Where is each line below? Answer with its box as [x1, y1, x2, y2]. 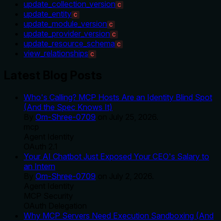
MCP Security [24, 190, 73, 201]
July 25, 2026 [109, 111, 156, 122]
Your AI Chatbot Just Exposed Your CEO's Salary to [24, 151, 209, 161]
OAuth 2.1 [24, 141, 58, 151]
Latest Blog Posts [4, 68, 102, 82]
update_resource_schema [24, 38, 115, 48]
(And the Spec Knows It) [24, 102, 112, 112]
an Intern [24, 161, 55, 171]
